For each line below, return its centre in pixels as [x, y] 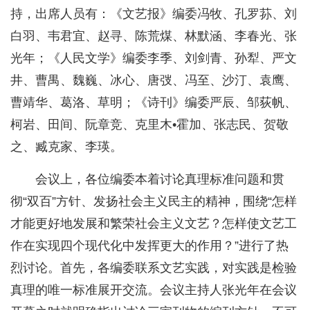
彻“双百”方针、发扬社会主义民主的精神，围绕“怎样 [154, 202]
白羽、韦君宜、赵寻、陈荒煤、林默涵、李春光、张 [154, 36]
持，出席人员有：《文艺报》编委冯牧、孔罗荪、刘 [154, 14]
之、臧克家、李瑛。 [66, 147]
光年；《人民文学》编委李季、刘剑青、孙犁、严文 [154, 58]
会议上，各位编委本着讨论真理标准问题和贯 [160, 180]
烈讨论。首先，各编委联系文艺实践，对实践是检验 [154, 268]
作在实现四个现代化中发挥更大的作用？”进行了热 [149, 246]
